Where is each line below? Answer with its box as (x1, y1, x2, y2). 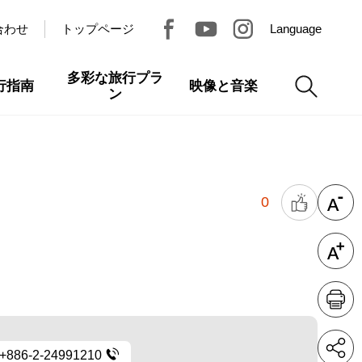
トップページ (61, 22, 134, 36)
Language (270, 22, 322, 36)
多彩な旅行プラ (66, 70, 163, 86)
